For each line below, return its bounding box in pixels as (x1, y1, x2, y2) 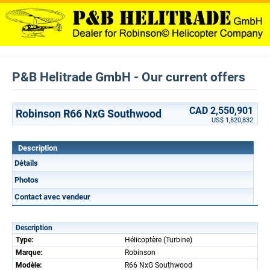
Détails (14, 159, 38, 168)
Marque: (16, 248, 42, 257)
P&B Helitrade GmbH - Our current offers (12, 70, 245, 84)
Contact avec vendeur (14, 192, 90, 201)
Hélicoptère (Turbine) (125, 236, 192, 244)
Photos (14, 175, 39, 184)
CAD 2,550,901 (189, 105, 253, 116)
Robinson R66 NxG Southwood (16, 107, 162, 120)
